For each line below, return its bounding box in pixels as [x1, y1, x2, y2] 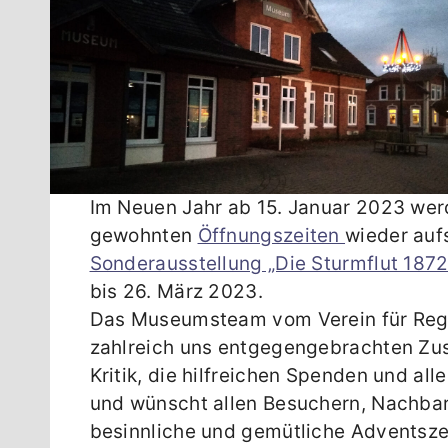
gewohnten [89, 224, 198, 248]
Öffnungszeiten [197, 224, 346, 248]
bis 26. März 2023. [89, 280, 263, 304]
